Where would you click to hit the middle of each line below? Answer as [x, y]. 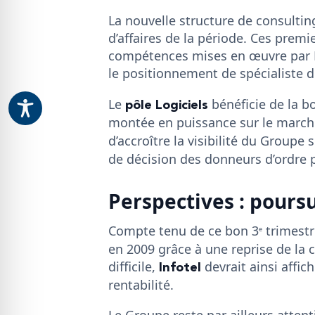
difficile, [134, 266]
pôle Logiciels [167, 105]
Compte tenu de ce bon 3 [184, 230]
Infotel [180, 267]
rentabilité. [141, 284]
